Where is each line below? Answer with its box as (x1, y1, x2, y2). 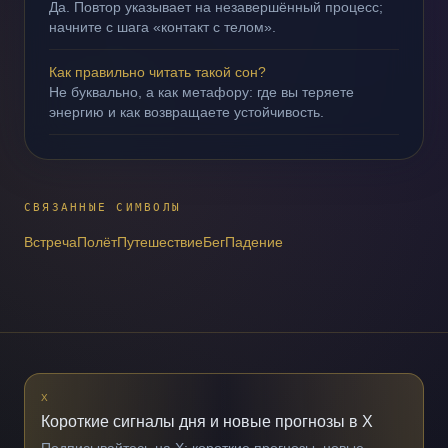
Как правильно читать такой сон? (49, 64, 266, 80)
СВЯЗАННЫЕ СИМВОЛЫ (24, 201, 182, 214)
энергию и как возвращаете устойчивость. (49, 104, 324, 120)
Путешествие (117, 234, 203, 250)
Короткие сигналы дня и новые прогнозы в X (41, 413, 373, 430)
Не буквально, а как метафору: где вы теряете (49, 84, 354, 100)
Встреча (24, 234, 77, 250)
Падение (225, 234, 283, 250)
